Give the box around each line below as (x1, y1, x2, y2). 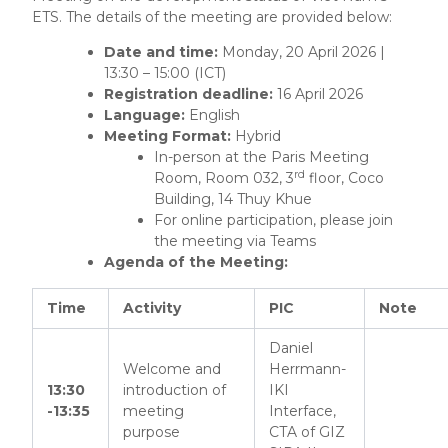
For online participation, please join (153, 211, 393, 230)
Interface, (269, 401, 337, 420)
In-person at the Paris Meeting (153, 148, 369, 167)
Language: (103, 106, 185, 125)
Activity (123, 298, 182, 317)
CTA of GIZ (269, 422, 346, 441)
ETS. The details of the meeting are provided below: (32, 7, 393, 26)
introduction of (123, 380, 227, 399)
